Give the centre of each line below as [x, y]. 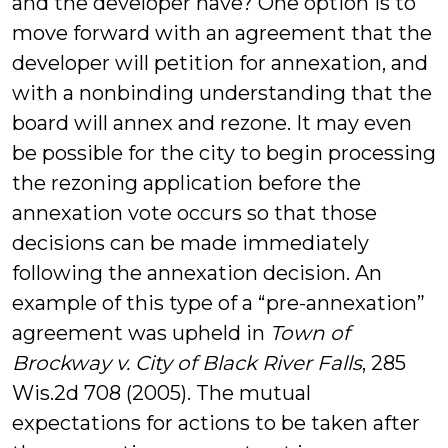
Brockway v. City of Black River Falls [187, 363]
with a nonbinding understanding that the [222, 93]
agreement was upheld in [141, 333]
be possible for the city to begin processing [224, 153]
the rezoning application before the [186, 183]
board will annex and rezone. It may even [212, 123]
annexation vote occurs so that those [194, 213]
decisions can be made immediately [190, 243]
